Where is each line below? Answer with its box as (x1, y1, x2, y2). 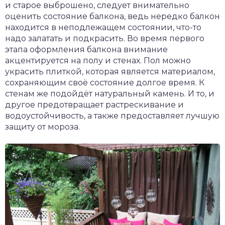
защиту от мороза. (5, 122, 80, 132)
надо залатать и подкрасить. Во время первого (5, 34, 204, 43)
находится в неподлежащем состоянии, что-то (5, 23, 201, 32)
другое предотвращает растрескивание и (5, 100, 184, 109)
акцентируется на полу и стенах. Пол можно (5, 56, 191, 65)
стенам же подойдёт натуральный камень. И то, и (5, 89, 214, 98)
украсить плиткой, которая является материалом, (5, 67, 215, 76)
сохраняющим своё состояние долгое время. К (5, 78, 204, 87)
